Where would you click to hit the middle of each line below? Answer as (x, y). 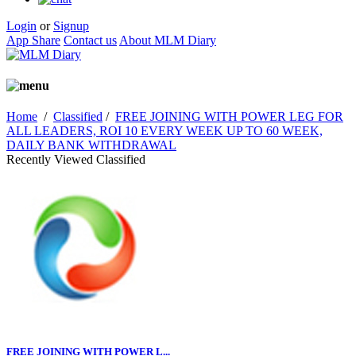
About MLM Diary (168, 40)
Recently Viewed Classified (76, 160)
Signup (71, 25)
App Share (33, 40)
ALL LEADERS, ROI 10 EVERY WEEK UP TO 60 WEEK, (164, 131)
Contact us (90, 40)
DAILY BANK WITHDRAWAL (91, 145)
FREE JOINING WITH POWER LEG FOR (229, 117)
